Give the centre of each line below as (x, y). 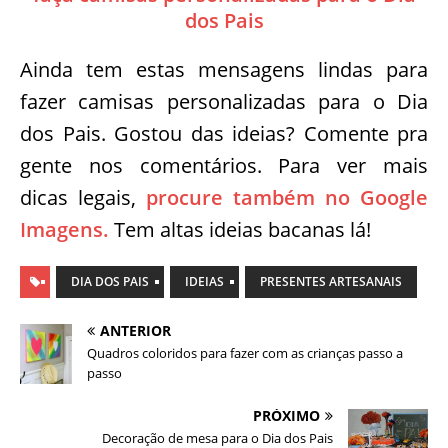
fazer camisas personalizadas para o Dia (224, 101)
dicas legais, (83, 197)
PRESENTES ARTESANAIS (331, 281)
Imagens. (64, 229)
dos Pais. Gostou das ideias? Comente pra (224, 133)
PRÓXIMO (286, 416)
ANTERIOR (135, 330)
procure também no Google (287, 197)
